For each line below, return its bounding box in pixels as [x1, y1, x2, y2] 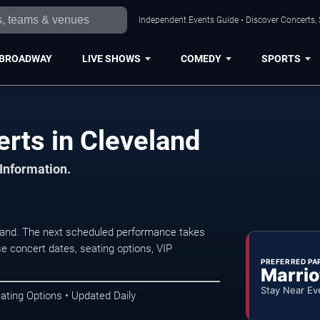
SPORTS [261, 52, 301, 64]
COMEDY [180, 52, 221, 64]
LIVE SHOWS [81, 52, 141, 64]
